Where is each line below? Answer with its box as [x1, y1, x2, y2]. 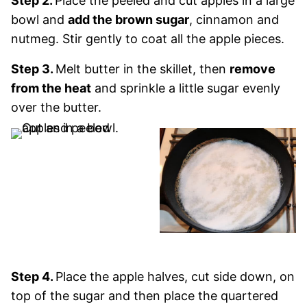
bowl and [11, 12, 68, 27]
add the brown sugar [68, 12, 189, 27]
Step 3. [11, 62, 56, 76]
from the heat [11, 81, 91, 95]
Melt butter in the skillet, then [56, 62, 230, 76]
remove [230, 62, 275, 76]
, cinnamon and [189, 12, 279, 27]
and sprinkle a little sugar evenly [91, 81, 280, 95]
